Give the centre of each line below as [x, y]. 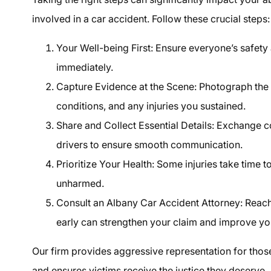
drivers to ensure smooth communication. [150, 144]
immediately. [85, 67]
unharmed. [80, 183]
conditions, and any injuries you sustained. [151, 106]
